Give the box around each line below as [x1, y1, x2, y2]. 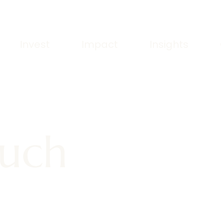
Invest [20, 37, 50, 51]
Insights [149, 37, 188, 51]
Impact [81, 37, 118, 51]
